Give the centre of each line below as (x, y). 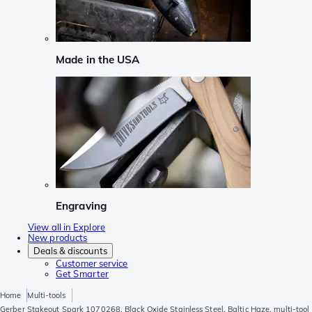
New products (58, 238)
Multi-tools (47, 296)
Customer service (92, 264)
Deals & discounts (70, 251)
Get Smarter (83, 274)
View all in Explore (67, 227)
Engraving (81, 205)
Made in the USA (98, 60)
